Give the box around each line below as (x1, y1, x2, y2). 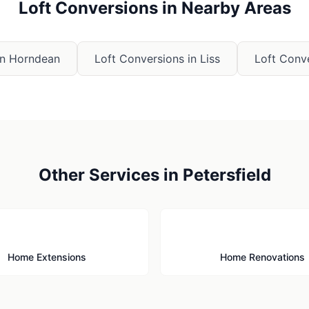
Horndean (9, 52, 60, 66)
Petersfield (182, 165, 271, 185)
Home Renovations (219, 251, 305, 263)
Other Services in (38, 165, 183, 185)
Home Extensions (8, 251, 86, 263)
